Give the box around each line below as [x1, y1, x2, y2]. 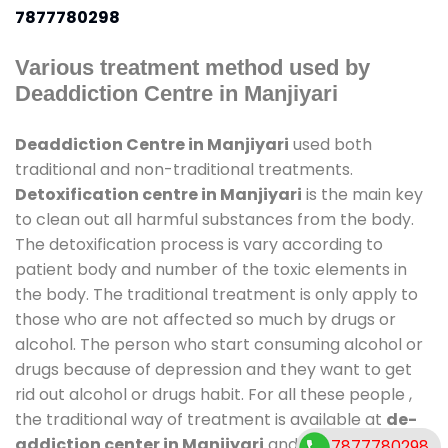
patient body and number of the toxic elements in [15, 257, 407, 281]
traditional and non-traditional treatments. [15, 157, 353, 181]
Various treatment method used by [15, 54, 370, 80]
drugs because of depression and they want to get [15, 357, 412, 381]
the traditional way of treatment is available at [15, 407, 386, 431]
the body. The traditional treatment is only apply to [15, 282, 418, 306]
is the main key [302, 182, 423, 206]
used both [289, 132, 372, 156]
